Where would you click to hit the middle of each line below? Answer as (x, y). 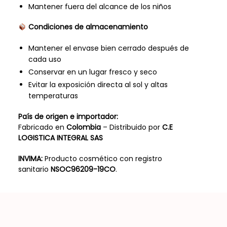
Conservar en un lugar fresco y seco (92, 72)
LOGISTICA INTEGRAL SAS (60, 138)
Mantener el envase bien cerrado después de (108, 48)
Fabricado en (42, 127)
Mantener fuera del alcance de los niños (100, 6)
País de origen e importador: (68, 117)
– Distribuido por (131, 127)
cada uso (45, 60)
